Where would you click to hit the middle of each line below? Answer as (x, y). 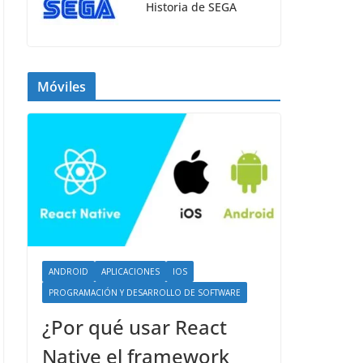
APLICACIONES (130, 271)
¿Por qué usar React (135, 327)
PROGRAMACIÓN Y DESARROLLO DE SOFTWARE (145, 293)
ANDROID (68, 271)
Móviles (62, 87)
